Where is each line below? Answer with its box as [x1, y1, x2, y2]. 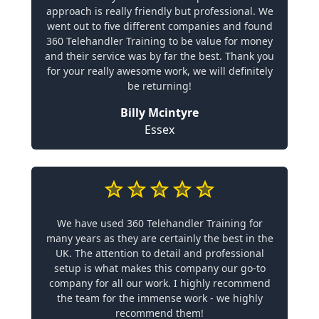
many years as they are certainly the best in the [46, 231, 273, 245]
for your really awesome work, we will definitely [46, 64, 273, 78]
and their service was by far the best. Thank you [45, 49, 274, 63]
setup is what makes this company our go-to [53, 261, 266, 275]
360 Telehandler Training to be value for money [46, 34, 273, 48]
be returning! [127, 79, 192, 93]
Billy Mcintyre [120, 105, 199, 120]
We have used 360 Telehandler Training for [56, 216, 263, 230]
